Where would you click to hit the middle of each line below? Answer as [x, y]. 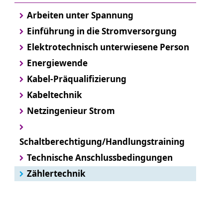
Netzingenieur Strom [71, 111]
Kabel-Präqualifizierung [76, 79]
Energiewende [57, 63]
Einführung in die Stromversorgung [102, 31]
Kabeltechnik [54, 95]
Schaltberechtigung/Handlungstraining [102, 141]
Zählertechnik [56, 173]
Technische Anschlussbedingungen [100, 157]
